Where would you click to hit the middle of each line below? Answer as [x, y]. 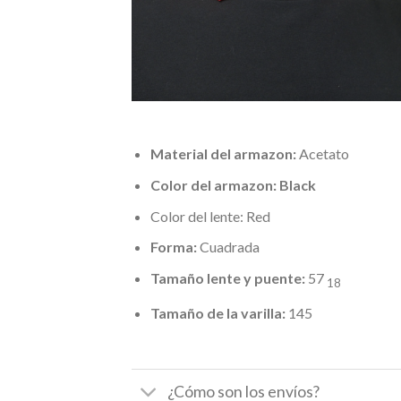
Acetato [322, 154]
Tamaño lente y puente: [227, 277]
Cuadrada [228, 247]
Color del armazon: [213, 184]
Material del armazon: [223, 154]
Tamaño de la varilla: [218, 312]
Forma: [173, 247]
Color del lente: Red [210, 216]
